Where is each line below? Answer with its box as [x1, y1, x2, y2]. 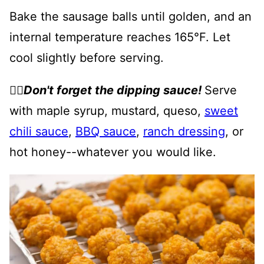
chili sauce [9, 124, 68, 138]
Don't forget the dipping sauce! [24, 82, 204, 97]
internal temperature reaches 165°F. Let [9, 29, 230, 44]
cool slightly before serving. [9, 50, 164, 65]
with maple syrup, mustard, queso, [9, 103, 204, 118]
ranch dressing [143, 124, 225, 138]
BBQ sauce [75, 124, 136, 138]
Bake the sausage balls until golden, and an [9, 9, 252, 24]
